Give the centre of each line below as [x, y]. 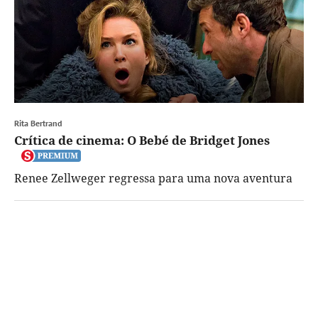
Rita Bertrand [38, 123]
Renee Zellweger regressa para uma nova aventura [153, 178]
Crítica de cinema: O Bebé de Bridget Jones [142, 140]
